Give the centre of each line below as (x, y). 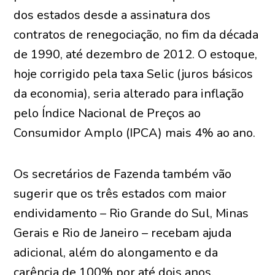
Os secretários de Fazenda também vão (123, 174)
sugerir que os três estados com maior (120, 194)
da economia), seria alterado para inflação (129, 94)
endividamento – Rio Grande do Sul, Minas (131, 213)
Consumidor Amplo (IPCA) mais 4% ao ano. (135, 133)
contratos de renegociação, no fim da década (136, 35)
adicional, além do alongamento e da (116, 253)
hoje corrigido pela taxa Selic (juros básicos (134, 74)
